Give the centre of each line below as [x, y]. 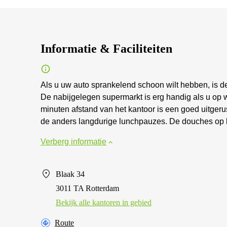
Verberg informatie [73, 142]
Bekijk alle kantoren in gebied [104, 202]
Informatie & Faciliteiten [106, 49]
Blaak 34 [70, 174]
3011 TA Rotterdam [87, 188]
